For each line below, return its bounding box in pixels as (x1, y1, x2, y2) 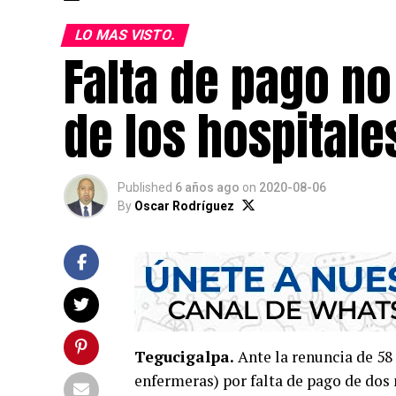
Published (118, 180, 172, 194)
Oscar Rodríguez (134, 199, 234, 213)
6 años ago (175, 180, 240, 194)
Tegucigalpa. (134, 346, 234, 367)
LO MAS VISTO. (72, 27, 178, 43)
